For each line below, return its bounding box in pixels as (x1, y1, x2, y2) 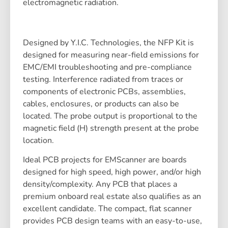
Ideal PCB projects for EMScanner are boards (23, 154, 187, 166)
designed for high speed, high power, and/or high (23, 166, 201, 178)
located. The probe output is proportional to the (23, 110, 197, 122)
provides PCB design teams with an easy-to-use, (23, 215, 202, 227)
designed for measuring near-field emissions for (23, 49, 199, 61)
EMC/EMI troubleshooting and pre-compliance (23, 61, 192, 73)
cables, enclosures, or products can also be (23, 98, 179, 109)
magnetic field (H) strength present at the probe (23, 122, 199, 134)
